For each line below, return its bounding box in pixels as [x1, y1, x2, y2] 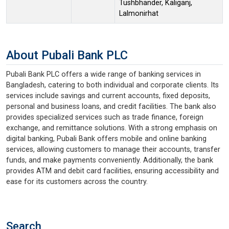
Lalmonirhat [119, 9, 158, 18]
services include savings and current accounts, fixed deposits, [6, 91, 210, 100]
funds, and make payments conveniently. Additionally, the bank [6, 155, 213, 165]
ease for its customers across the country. [6, 177, 148, 186]
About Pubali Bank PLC [6, 48, 128, 62]
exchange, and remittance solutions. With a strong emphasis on [6, 123, 217, 132]
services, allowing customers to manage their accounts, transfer [6, 145, 220, 154]
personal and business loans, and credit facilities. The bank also [6, 102, 216, 111]
